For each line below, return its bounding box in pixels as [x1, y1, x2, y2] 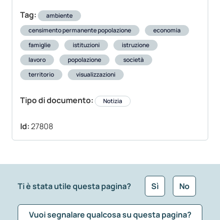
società [123, 55, 144, 64]
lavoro [28, 55, 46, 64]
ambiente [46, 11, 73, 20]
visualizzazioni [76, 70, 115, 79]
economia [153, 26, 181, 35]
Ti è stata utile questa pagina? [18, 181, 131, 192]
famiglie [28, 41, 51, 50]
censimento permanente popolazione [28, 26, 131, 35]
